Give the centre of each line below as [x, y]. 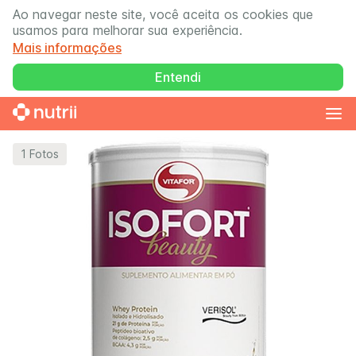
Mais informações [67, 48]
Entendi [178, 77]
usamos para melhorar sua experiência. [128, 30]
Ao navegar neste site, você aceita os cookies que [163, 14]
